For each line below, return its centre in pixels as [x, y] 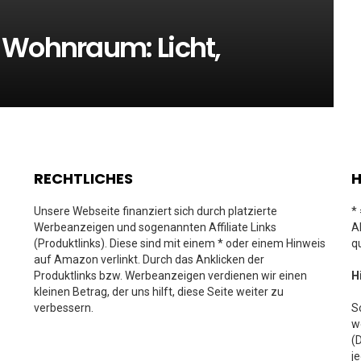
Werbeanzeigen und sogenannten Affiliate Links [155, 227]
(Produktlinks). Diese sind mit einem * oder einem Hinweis [180, 243]
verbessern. [64, 308]
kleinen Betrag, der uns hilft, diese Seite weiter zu [159, 292]
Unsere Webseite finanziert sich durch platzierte [156, 211]
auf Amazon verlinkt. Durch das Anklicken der [149, 259]
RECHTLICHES [83, 178]
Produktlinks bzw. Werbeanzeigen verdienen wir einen [170, 276]
